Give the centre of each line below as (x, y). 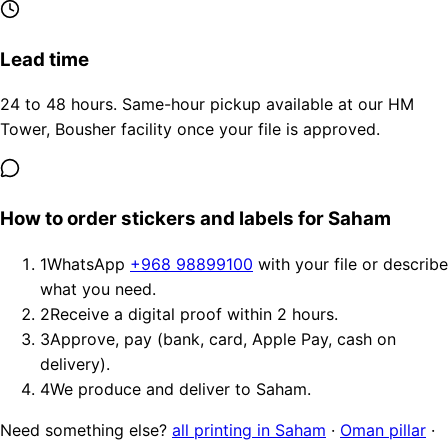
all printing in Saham (249, 429)
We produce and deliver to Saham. (180, 388)
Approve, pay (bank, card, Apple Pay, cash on (223, 338)
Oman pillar (383, 429)
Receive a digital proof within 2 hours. (194, 313)
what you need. (98, 288)
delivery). (75, 363)
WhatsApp (88, 263)
